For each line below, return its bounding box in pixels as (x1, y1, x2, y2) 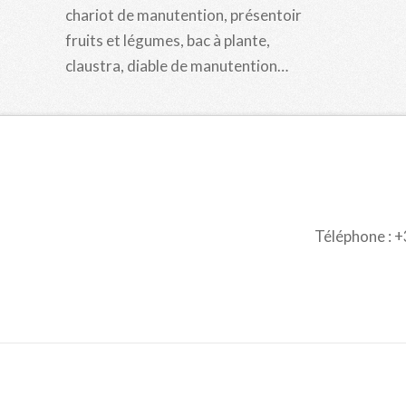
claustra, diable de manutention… (65, 55, 288, 75)
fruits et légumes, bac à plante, (65, 30, 270, 50)
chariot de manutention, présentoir (65, 5, 302, 24)
